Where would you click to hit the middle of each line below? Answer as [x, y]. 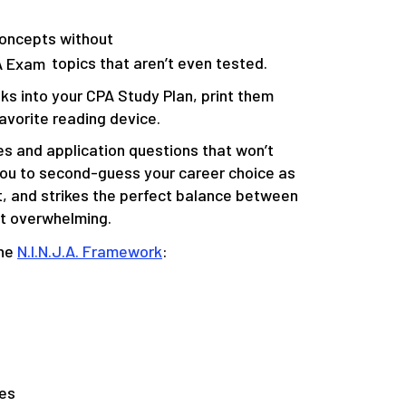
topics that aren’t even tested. [158, 63]
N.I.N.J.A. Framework [90, 251]
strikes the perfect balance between [169, 195]
